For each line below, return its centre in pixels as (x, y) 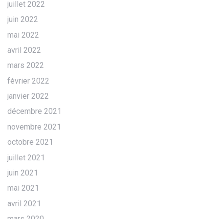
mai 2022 (23, 35)
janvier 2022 (28, 96)
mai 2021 (23, 188)
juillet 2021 (26, 157)
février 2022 (28, 81)
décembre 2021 (34, 111)
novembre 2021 (34, 127)
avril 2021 (24, 203)
